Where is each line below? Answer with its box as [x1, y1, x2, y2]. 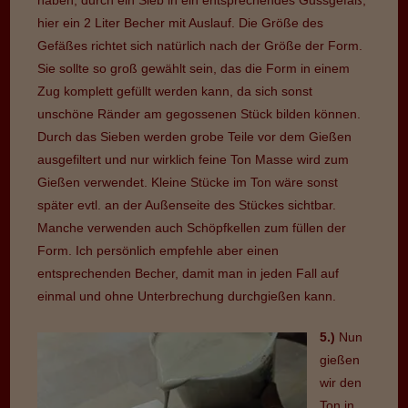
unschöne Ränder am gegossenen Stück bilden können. [37, 106, 362, 121]
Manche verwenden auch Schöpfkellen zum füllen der [37, 219, 347, 235]
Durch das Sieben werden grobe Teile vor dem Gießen [37, 128, 352, 144]
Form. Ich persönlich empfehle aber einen [37, 242, 280, 258]
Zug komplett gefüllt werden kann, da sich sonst [37, 83, 313, 98]
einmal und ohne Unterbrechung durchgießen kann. [37, 288, 337, 303]
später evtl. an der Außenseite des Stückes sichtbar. [37, 197, 337, 212]
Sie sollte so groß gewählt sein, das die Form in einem [37, 60, 351, 76]
